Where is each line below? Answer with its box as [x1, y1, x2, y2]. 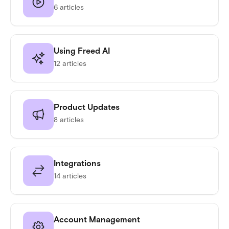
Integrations [54, 158, 101, 168]
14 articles [54, 172, 86, 180]
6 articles [54, 3, 84, 12]
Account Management [54, 215, 140, 224]
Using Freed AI [54, 46, 110, 56]
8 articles [54, 116, 84, 124]
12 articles [54, 59, 86, 68]
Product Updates [54, 102, 120, 112]
